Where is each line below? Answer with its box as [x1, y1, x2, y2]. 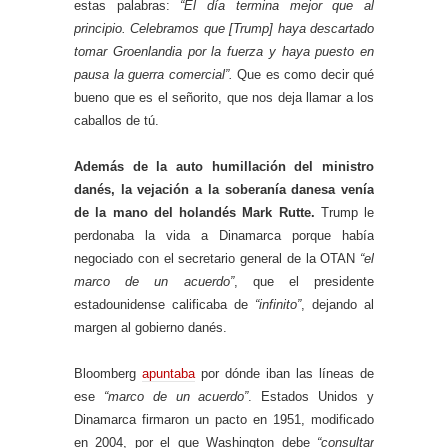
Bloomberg [74, 365, 142, 381]
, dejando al [301, 296, 374, 312]
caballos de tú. [74, 112, 159, 128]
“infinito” [255, 296, 301, 312]
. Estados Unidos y [248, 388, 375, 404]
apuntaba [142, 365, 195, 381]
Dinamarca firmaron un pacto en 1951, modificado [74, 411, 374, 427]
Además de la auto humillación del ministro [74, 158, 374, 174]
